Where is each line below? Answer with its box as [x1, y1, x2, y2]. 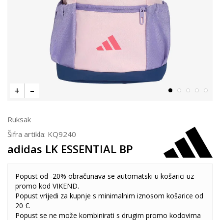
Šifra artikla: [7, 129, 48, 139]
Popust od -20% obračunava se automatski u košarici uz [15, 171, 194, 181]
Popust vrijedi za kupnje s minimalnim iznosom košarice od [15, 191, 203, 200]
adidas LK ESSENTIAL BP [7, 141, 133, 156]
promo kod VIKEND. [15, 181, 79, 191]
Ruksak [7, 114, 31, 124]
